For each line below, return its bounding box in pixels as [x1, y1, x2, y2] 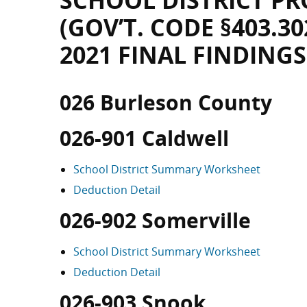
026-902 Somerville [60, 206, 251, 234]
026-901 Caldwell [60, 124, 229, 152]
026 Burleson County [60, 88, 272, 116]
